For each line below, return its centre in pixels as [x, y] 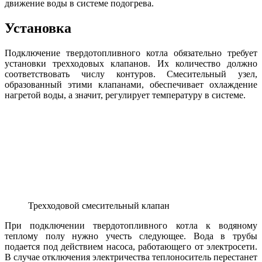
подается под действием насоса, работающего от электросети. [131, 246]
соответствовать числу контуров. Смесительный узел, [131, 74]
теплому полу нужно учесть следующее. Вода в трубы [131, 236]
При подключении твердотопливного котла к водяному [131, 225]
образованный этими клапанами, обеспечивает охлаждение [131, 84]
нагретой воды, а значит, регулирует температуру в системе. [125, 95]
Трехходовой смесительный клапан [99, 205]
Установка [38, 28]
